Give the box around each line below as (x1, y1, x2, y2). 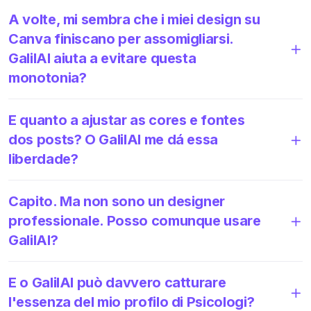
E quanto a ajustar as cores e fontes (8, 111, 245, 128)
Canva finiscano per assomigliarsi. (8, 30, 234, 47)
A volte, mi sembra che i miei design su (8, 10, 260, 28)
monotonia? (8, 69, 87, 86)
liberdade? (8, 150, 78, 167)
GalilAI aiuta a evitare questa (8, 49, 196, 67)
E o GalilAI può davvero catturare (8, 274, 226, 291)
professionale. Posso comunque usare (8, 212, 261, 229)
